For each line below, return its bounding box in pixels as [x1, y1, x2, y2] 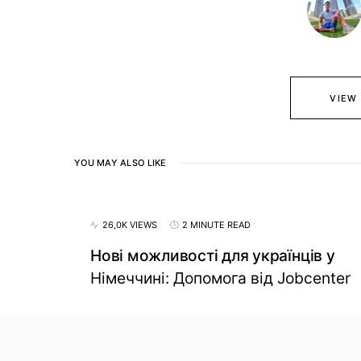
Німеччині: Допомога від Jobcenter [90, 268, 351, 288]
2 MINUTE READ [182, 219, 251, 230]
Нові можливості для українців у [90, 246, 335, 265]
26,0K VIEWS [102, 219, 157, 230]
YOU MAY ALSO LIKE [74, 157, 167, 168]
